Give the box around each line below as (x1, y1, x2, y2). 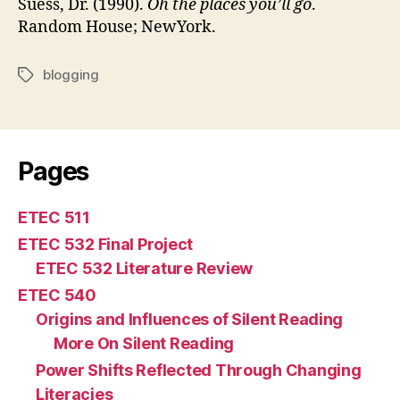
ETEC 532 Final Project (18, 235, 194, 254)
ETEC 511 (18, 208, 90, 227)
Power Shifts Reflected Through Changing (36, 361, 362, 379)
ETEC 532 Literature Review (36, 259, 253, 278)
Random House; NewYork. (18, 17, 216, 37)
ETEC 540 (18, 286, 96, 304)
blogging (43, 66, 99, 83)
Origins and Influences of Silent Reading (36, 310, 344, 329)
